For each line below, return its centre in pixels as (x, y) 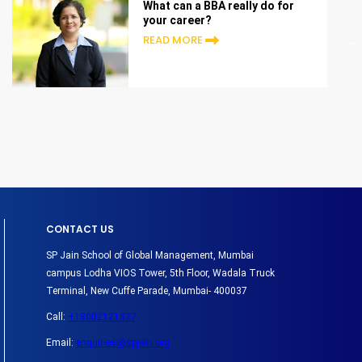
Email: (61, 342)
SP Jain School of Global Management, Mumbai (150, 255)
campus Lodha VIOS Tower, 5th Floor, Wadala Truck (161, 273)
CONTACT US (80, 229)
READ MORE (173, 40)
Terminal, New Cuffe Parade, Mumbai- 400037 (147, 290)
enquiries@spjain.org (123, 342)
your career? (177, 20)
